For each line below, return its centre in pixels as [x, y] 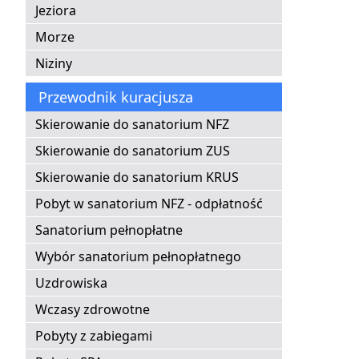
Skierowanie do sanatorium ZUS [133, 151]
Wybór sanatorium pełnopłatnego [138, 257]
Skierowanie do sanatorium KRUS [137, 177]
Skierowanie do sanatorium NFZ [132, 125]
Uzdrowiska [71, 283]
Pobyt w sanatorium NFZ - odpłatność [149, 204]
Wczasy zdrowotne [93, 310]
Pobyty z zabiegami [94, 336]
